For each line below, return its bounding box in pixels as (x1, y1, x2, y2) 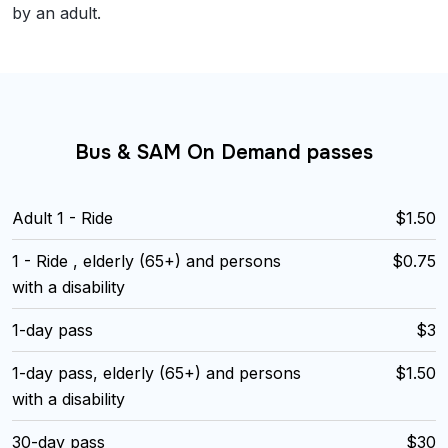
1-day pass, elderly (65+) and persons (12, 363, 301, 384)
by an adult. (12, 2, 101, 23)
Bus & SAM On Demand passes (75, 140, 373, 166)
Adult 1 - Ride (12, 208, 113, 229)
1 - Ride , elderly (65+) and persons (12, 251, 281, 272)
